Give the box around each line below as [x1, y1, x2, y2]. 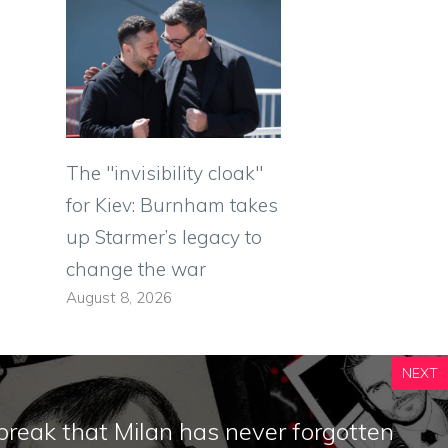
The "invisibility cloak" [66, 161, 263, 186]
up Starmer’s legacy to [66, 225, 262, 250]
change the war [66, 257, 206, 282]
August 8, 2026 [66, 288, 172, 308]
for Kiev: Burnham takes [66, 193, 278, 218]
